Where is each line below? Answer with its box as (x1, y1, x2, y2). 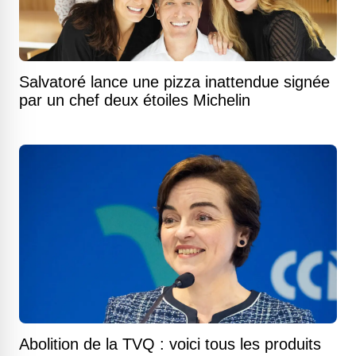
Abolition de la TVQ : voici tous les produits (19, 335, 321, 353)
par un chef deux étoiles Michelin (19, 91, 250, 109)
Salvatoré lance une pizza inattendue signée (19, 73, 330, 91)
